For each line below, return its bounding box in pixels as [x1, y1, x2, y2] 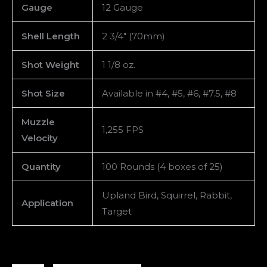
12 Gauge [102, 1, 143, 13]
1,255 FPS [102, 123, 144, 135]
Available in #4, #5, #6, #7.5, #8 [102, 87, 237, 99]
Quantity [21, 160, 61, 172]
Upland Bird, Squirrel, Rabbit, [102, 189, 232, 201]
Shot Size [21, 87, 65, 99]
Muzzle [21, 116, 55, 128]
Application [21, 197, 73, 209]
